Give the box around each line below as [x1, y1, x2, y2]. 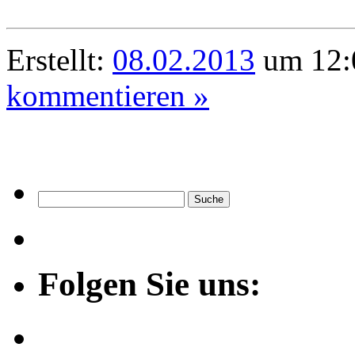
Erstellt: [6, 42, 113, 77]
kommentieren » [6, 78, 209, 113]
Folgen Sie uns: [38, 265, 261, 303]
